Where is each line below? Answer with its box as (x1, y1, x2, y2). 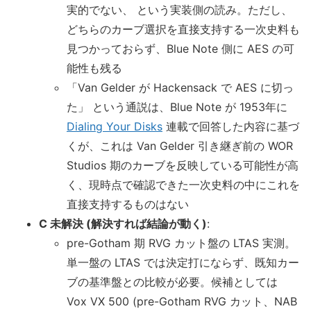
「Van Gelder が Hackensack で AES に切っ (67, 81, 294, 95)
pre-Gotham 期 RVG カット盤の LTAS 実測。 (67, 236, 296, 251)
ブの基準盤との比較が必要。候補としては (67, 275, 278, 289)
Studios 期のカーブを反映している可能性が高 (67, 158, 299, 173)
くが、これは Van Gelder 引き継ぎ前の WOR (67, 139, 293, 153)
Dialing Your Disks (67, 119, 162, 134)
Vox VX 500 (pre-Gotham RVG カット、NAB (67, 294, 297, 309)
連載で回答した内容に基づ (162, 119, 299, 134)
